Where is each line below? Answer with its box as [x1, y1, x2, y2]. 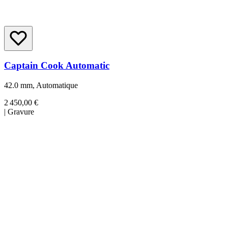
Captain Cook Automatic [4, 60, 109, 71]
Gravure [8, 107, 34, 117]
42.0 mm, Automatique [4, 81, 78, 90]
